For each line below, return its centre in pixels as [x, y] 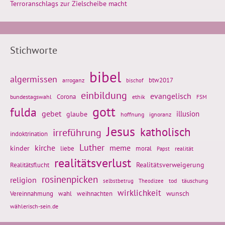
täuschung [195, 180]
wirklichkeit [139, 192]
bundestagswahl [31, 96]
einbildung [104, 95]
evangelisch [171, 96]
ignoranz [160, 114]
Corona [66, 96]
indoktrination [29, 134]
